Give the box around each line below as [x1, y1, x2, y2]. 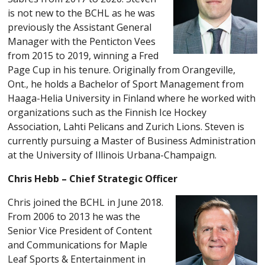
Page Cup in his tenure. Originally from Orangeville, [8, 63, 236, 76]
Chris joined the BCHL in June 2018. [8, 195, 164, 209]
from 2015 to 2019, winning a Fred [8, 49, 159, 62]
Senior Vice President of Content [8, 224, 153, 237]
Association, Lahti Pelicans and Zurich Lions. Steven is [8, 119, 245, 133]
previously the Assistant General [8, 20, 152, 34]
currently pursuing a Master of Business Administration [8, 134, 256, 147]
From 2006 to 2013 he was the [8, 209, 141, 223]
